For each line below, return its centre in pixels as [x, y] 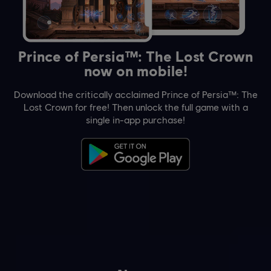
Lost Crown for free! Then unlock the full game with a [135, 107]
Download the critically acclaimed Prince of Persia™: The [135, 94]
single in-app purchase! [135, 120]
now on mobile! [135, 71]
